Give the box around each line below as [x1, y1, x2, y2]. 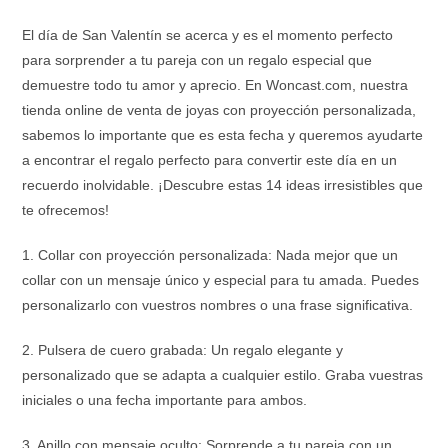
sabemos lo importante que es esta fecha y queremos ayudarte [22, 127, 424, 143]
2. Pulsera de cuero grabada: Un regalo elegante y [22, 342, 344, 358]
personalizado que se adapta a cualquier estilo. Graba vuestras [22, 367, 424, 383]
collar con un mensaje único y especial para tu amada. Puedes [22, 272, 420, 288]
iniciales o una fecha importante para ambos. [22, 392, 308, 408]
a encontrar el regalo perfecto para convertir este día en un [22, 152, 398, 168]
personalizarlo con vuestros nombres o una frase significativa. [22, 297, 414, 313]
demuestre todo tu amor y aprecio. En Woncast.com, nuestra [22, 77, 409, 93]
